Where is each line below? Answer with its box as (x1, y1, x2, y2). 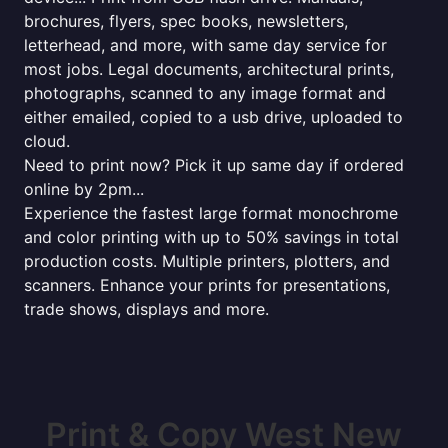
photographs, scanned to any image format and (24, 83, 386, 103)
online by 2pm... (24, 179, 144, 199)
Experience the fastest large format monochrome (24, 203, 398, 223)
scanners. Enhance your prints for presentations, (24, 275, 390, 295)
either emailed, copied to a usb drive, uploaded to (24, 107, 403, 127)
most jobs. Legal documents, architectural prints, (24, 59, 394, 79)
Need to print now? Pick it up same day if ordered (24, 155, 404, 175)
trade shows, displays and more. (24, 299, 269, 319)
